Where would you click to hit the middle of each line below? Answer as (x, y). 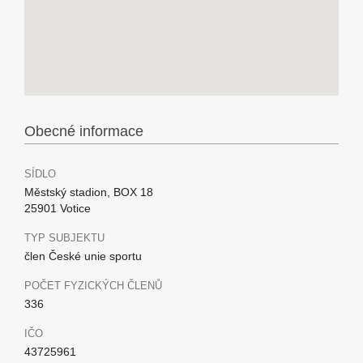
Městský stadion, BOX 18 (89, 192)
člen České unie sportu (83, 256)
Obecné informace (84, 131)
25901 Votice (58, 208)
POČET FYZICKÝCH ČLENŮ (93, 286)
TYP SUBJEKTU (64, 238)
